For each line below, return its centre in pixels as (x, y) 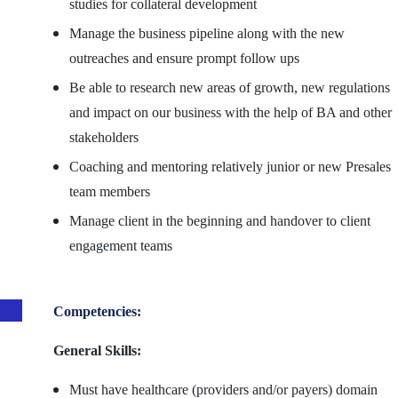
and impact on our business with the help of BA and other (231, 112)
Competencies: (97, 311)
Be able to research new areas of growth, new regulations (230, 88)
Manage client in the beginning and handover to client (220, 221)
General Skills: (97, 350)
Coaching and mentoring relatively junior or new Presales (230, 167)
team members (110, 191)
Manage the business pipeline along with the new (207, 33)
